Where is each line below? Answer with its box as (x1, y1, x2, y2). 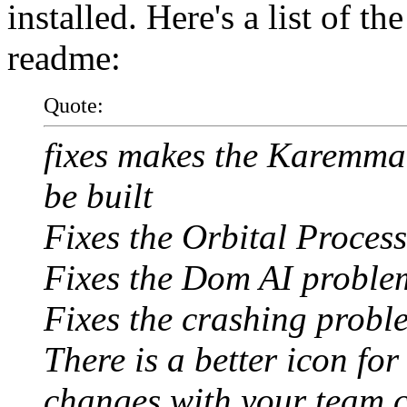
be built (44, 176, 153, 215)
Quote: (44, 93, 104, 117)
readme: (7, 38, 121, 77)
